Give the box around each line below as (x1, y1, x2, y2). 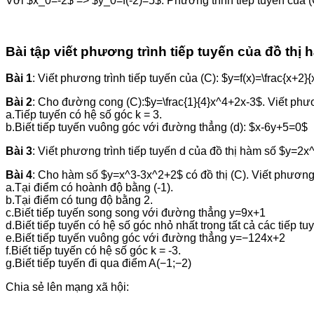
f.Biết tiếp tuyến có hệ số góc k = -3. (6, 245, 181, 257)
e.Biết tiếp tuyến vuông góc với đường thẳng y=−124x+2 (6, 232, 285, 245)
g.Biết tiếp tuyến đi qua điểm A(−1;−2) (6, 257, 191, 270)
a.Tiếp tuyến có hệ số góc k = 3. (6, 109, 162, 121)
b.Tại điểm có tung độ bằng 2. (6, 194, 153, 207)
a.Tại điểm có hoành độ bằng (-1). (6, 182, 173, 194)
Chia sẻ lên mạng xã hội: (6, 281, 129, 294)
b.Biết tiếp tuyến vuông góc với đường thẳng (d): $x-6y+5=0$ (6, 121, 308, 134)
